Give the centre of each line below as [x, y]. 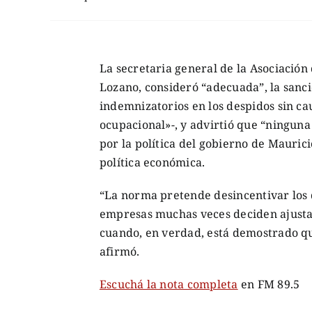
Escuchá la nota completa [169, 284]
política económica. [152, 162]
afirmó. [119, 251]
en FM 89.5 [269, 284]
